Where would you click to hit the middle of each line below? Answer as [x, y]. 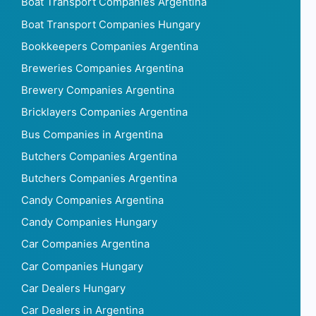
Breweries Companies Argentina [102, 68]
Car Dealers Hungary [73, 288]
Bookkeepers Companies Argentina [110, 46]
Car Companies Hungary [82, 266]
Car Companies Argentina [85, 244]
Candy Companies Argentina [92, 201]
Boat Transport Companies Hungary [111, 24]
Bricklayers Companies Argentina [104, 113]
